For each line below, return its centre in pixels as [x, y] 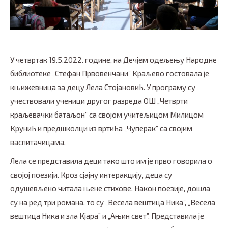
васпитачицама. [38, 142]
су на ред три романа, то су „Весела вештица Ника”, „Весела [113, 202]
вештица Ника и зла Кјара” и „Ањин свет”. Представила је [107, 216]
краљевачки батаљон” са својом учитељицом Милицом [107, 115]
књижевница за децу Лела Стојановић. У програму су [103, 87]
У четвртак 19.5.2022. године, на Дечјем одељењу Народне [113, 60]
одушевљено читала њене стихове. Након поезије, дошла [110, 189]
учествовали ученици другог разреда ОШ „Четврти [99, 101]
